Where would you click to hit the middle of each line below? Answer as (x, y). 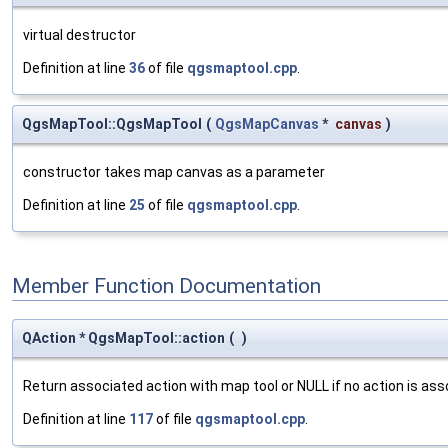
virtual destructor (79, 35)
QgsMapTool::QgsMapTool (112, 124)
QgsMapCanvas (267, 124)
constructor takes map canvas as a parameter (174, 172)
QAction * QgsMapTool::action (123, 337)
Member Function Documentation (166, 286)
